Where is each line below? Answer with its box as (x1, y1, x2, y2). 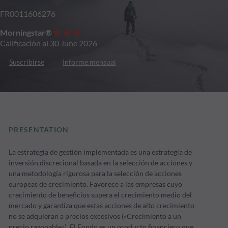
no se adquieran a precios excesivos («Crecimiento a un (9, 212, 182, 221)
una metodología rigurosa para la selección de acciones (9, 169, 182, 178)
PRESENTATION (9, 125, 69, 134)
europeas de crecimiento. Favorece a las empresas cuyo (9, 180, 183, 189)
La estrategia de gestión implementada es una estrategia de (9, 148, 192, 157)
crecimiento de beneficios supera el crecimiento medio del (9, 190, 192, 199)
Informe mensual (63, 58, 116, 66)
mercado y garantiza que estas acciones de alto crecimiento (9, 201, 195, 210)
